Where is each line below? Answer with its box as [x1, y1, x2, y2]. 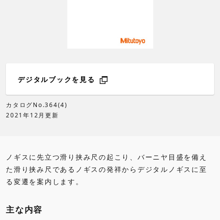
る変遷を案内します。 [6, 177, 83, 187]
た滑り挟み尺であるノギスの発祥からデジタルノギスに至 [6, 165, 207, 174]
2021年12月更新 [6, 111, 59, 120]
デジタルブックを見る [18, 75, 98, 84]
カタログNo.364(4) [6, 101, 68, 110]
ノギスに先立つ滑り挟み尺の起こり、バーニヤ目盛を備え [6, 152, 207, 162]
